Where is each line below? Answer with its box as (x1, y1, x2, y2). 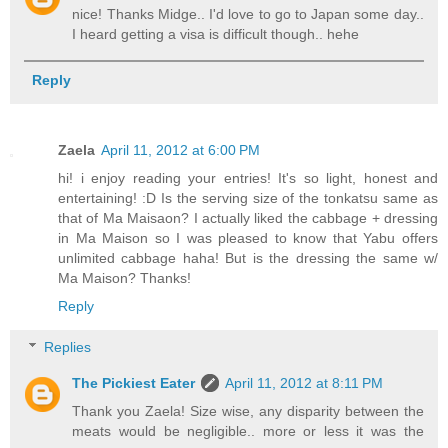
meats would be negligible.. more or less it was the (72, 423, 424, 440)
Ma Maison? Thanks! (58, 269, 191, 286)
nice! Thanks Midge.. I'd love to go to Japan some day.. (72, 6, 424, 23)
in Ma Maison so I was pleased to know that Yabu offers (58, 229, 438, 246)
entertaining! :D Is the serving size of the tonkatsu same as (58, 189, 438, 206)
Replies (44, 339, 92, 356)
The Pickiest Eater (72, 375, 196, 392)
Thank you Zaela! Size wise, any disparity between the (72, 403, 424, 420)
